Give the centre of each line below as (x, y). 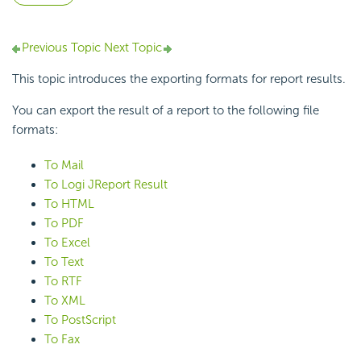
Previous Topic (61, 48)
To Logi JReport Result (106, 185)
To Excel (67, 243)
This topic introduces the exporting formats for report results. (179, 79)
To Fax (62, 340)
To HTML (69, 204)
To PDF (64, 224)
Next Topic (131, 48)
